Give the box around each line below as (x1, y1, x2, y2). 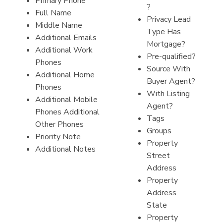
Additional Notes (35, 143, 96, 155)
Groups (147, 125, 171, 136)
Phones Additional (35, 106, 100, 117)
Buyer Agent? (147, 75, 195, 87)
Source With (147, 63, 190, 74)
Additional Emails (35, 32, 97, 43)
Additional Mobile (35, 94, 98, 105)
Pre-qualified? (147, 51, 196, 62)
